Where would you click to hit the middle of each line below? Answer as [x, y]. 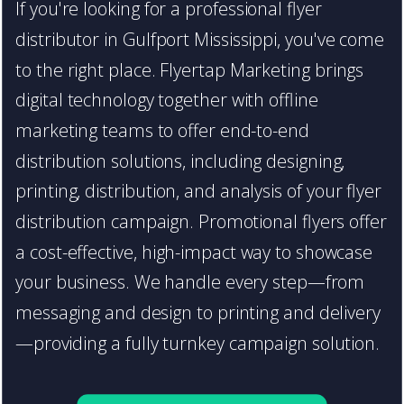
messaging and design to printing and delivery [198, 313]
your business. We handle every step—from [190, 282]
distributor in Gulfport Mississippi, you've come [200, 40]
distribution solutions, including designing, [180, 161]
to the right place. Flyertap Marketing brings [190, 70]
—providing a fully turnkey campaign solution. [198, 343]
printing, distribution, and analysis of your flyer [198, 191]
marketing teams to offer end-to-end [162, 131]
